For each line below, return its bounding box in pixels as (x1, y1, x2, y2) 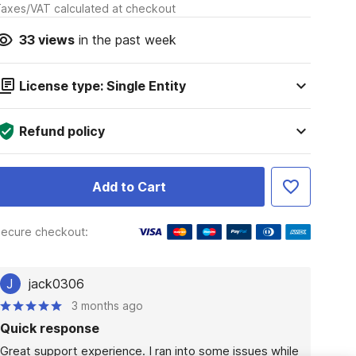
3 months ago (71, 299, 143, 312)
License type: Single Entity (18, 78, 186, 94)
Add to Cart (91, 179, 166, 195)
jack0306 (28, 276, 84, 292)
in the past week (74, 32, 176, 48)
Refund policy (18, 123, 105, 139)
